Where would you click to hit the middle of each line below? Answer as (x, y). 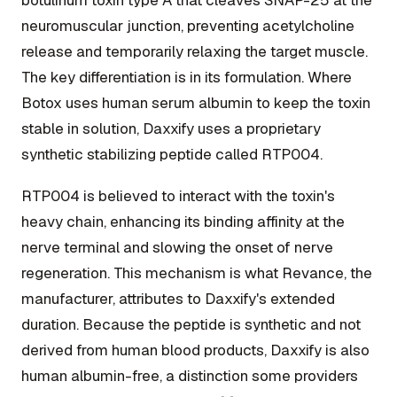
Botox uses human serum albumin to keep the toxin (196, 102)
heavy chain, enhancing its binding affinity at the (183, 221)
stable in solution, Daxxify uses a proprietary (171, 128)
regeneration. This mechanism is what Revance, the (197, 272)
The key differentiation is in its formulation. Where (187, 77)
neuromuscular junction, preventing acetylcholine (188, 25)
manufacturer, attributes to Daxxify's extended (178, 298)
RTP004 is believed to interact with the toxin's (178, 195)
